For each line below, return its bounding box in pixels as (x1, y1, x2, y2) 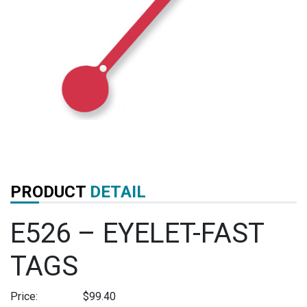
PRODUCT (10, 182, 90, 201)
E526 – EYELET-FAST (10, 217, 264, 249)
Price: (10, 289, 38, 303)
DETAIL (90, 182, 146, 201)
